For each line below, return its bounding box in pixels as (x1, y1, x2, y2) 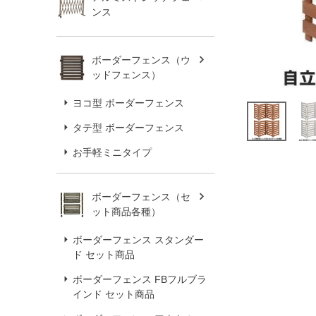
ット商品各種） (92, 205, 161, 217)
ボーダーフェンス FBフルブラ (73, 273, 207, 285)
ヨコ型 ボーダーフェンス (73, 97, 184, 109)
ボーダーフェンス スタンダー (73, 233, 204, 245)
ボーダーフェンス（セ (92, 190, 190, 202)
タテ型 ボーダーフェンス (73, 121, 184, 133)
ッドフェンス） (92, 68, 161, 80)
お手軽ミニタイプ (73, 146, 152, 158)
